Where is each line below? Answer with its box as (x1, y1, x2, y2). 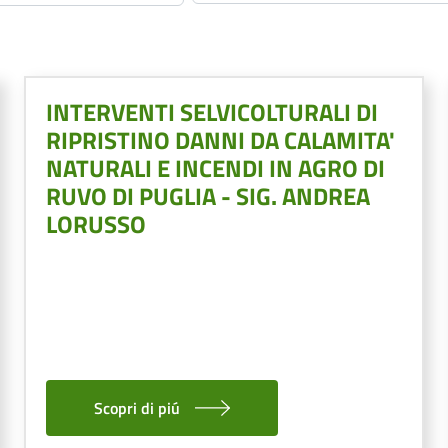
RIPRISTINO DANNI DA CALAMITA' (46, 121, 395, 158)
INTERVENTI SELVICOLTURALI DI (46, 93, 378, 130)
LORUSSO (46, 205, 146, 242)
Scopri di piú (94, 395, 180, 420)
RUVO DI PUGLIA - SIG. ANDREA (46, 177, 370, 214)
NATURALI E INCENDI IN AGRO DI (46, 149, 385, 186)
